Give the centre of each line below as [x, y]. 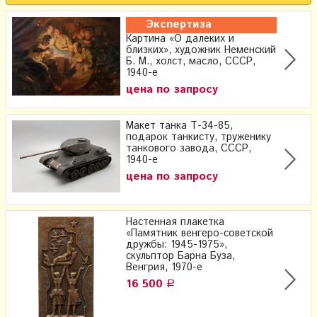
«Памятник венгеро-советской [200, 233]
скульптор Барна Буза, [180, 256]
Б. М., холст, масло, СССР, [191, 61]
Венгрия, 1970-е [164, 267]
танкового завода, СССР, [189, 148]
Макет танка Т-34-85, [179, 126]
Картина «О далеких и [180, 39]
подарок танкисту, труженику [198, 137]
